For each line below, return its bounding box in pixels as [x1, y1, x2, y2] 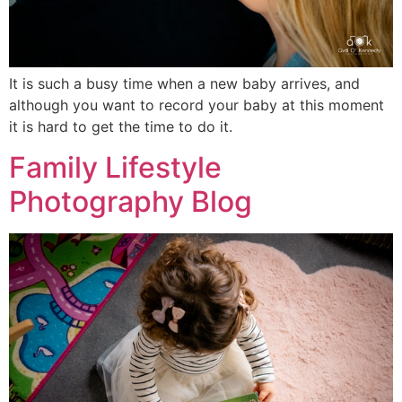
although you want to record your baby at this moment [9, 96, 384, 115]
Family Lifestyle [9, 149, 222, 185]
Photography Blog [9, 183, 252, 219]
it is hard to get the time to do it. [9, 118, 232, 136]
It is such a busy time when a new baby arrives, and [9, 74, 360, 93]
